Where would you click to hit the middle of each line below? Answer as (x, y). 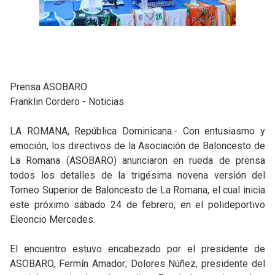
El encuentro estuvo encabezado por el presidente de (137, 249)
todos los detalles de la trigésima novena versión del (137, 175)
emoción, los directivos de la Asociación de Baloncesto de (137, 146)
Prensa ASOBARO (48, 87)
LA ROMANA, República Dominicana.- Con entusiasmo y (137, 131)
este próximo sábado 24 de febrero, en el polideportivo (137, 205)
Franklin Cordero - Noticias (67, 102)
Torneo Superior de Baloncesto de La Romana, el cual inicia (137, 190)
